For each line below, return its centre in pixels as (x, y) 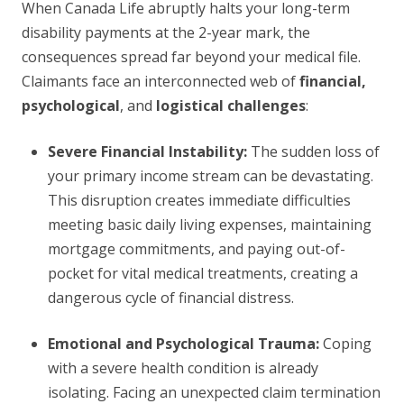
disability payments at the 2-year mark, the (166, 33)
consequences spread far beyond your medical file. (191, 57)
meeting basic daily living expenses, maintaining (209, 225)
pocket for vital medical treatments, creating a (202, 274)
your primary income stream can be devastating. (210, 176)
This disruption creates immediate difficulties (199, 201)
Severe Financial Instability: (147, 152)
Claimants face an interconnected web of (161, 82)
